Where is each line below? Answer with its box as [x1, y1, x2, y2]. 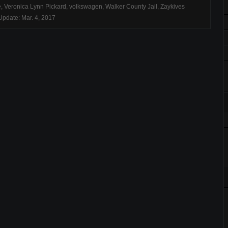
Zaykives [160, 3, 185, 10]
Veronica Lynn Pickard [4, 3, 66, 10]
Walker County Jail [105, 3, 157, 10]
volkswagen [69, 3, 102, 10]
